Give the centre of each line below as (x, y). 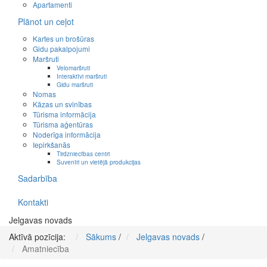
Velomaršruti (73, 68)
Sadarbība (38, 178)
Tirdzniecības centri (83, 154)
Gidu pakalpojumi (61, 49)
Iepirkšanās (52, 145)
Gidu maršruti (75, 85)
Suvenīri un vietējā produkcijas (99, 162)
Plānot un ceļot (46, 22)
